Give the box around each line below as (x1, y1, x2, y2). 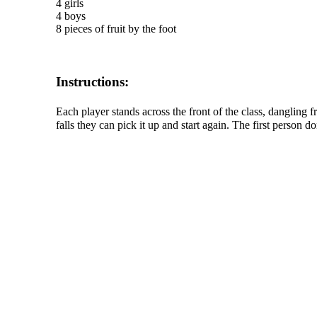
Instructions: (55, 74, 129, 89)
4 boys (55, 10, 86, 23)
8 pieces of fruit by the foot (55, 23, 176, 35)
